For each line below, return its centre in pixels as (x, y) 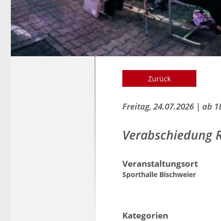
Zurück (159, 78)
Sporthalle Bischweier (159, 174)
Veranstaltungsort (160, 163)
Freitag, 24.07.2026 (159, 106)
